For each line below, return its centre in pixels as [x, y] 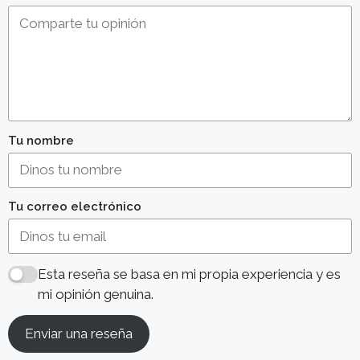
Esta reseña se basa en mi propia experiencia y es [189, 274]
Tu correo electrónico [75, 207]
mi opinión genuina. [95, 294]
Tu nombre [41, 140]
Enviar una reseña [79, 333]
